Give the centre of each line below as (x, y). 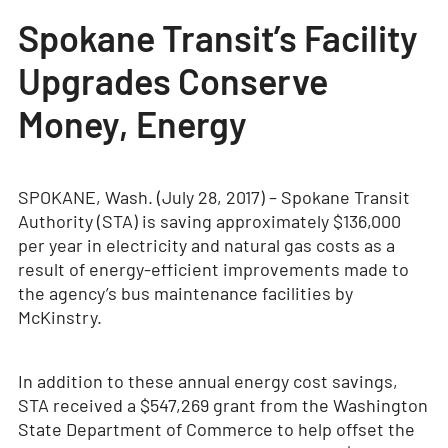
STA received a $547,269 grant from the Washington (222, 405)
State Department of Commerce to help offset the (216, 429)
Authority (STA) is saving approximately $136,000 (209, 221)
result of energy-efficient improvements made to (213, 269)
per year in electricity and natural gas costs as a (206, 245)
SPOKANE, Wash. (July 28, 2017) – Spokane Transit (213, 197)
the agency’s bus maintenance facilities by (185, 293)
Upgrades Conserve (172, 80)
